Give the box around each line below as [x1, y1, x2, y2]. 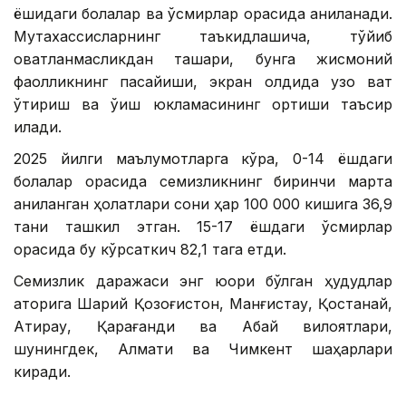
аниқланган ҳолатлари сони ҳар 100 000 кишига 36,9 [14, 194, 392, 213]
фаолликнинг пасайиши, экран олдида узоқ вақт [14, 72, 392, 91]
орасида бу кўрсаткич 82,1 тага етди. [14, 239, 286, 258]
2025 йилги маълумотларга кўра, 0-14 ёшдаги [14, 149, 392, 168]
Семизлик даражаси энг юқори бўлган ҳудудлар [14, 271, 392, 290]
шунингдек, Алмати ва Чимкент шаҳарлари [14, 339, 392, 358]
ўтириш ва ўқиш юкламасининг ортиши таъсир [14, 94, 392, 113]
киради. [14, 362, 71, 381]
